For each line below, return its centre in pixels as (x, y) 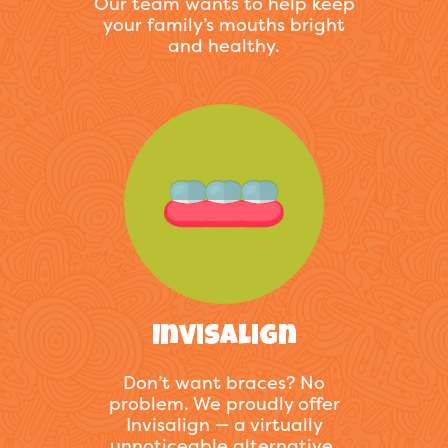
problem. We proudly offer (224, 404)
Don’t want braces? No (224, 383)
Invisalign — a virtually (224, 425)
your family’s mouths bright (224, 25)
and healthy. (224, 46)
